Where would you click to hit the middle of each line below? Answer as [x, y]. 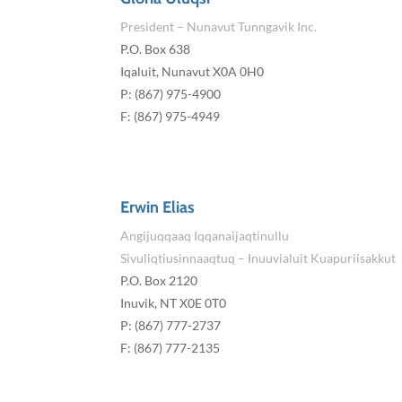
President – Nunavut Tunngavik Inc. [219, 27]
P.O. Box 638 [156, 49]
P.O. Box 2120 [159, 281]
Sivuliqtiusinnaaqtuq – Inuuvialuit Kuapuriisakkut [258, 258]
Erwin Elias [158, 208]
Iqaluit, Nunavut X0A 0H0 [192, 72]
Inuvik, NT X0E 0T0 [174, 303]
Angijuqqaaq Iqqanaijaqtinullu [205, 236]
